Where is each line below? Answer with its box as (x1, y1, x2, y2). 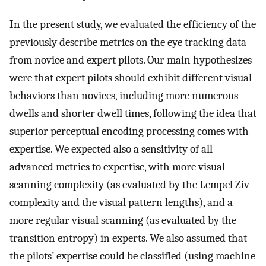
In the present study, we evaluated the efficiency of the (9, 18, 256, 31)
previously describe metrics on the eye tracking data (9, 36, 246, 49)
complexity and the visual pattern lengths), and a (9, 196, 233, 210)
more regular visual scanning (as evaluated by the (9, 214, 236, 227)
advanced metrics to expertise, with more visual (9, 160, 225, 174)
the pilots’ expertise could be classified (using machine (9, 249, 255, 263)
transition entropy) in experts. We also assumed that (9, 232, 247, 245)
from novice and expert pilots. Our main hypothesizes (9, 53, 252, 67)
